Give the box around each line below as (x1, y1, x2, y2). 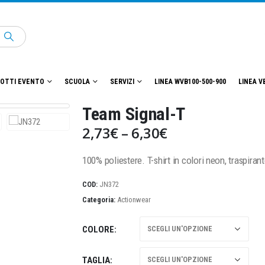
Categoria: (82, 195, 117, 204)
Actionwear (117, 195, 151, 204)
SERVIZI (110, 77, 134, 86)
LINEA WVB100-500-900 (154, 77, 226, 86)
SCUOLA (64, 77, 90, 86)
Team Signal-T (82, 104, 186, 125)
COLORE (82, 224, 114, 235)
